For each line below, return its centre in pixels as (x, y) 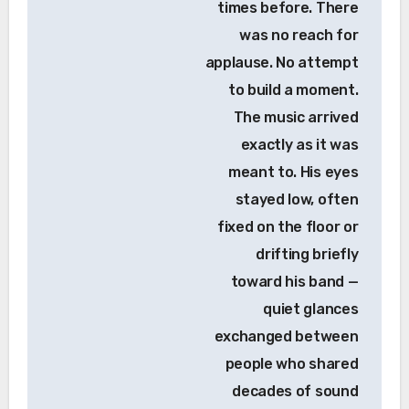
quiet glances (311, 309)
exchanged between (286, 337)
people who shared (292, 364)
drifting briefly (307, 255)
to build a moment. (294, 90)
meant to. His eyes (294, 173)
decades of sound (295, 392)
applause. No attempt (282, 63)
